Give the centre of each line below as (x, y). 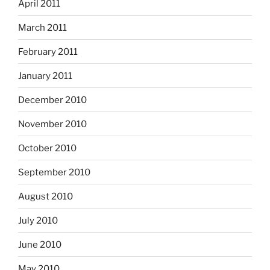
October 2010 (47, 148)
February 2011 (48, 52)
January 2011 (45, 76)
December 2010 (52, 100)
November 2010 (52, 124)
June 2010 (40, 244)
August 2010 (46, 196)
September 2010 (54, 172)
